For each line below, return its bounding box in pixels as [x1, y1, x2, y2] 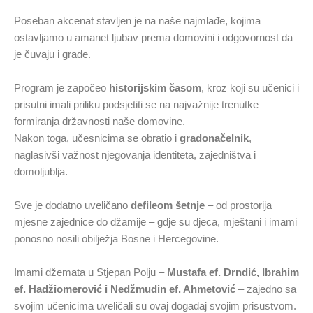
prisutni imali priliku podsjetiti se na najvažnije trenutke [14, 98, 259, 110]
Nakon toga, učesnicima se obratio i [14, 131, 180, 144]
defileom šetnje [131, 198, 205, 211]
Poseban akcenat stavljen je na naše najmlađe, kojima [14, 14, 261, 27]
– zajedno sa [235, 282, 296, 295]
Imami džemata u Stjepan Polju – [14, 265, 167, 278]
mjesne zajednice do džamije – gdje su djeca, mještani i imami [14, 215, 297, 228]
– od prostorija [205, 198, 272, 211]
